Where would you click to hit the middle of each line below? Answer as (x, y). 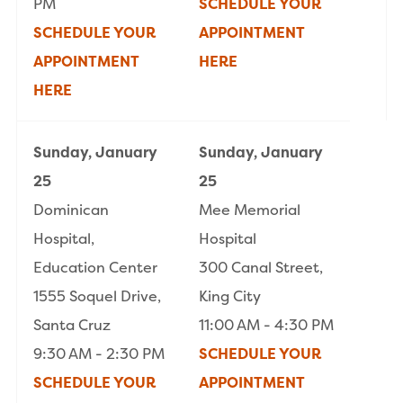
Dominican (71, 210)
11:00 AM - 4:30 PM (266, 325)
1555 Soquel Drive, (97, 296)
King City (230, 296)
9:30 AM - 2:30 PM (99, 354)
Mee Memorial (250, 210)
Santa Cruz (72, 325)
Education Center (95, 268)
